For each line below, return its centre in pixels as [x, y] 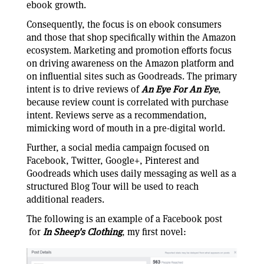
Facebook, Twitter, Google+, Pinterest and [113, 161]
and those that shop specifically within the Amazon [131, 37]
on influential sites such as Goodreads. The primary [132, 76]
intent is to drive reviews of [84, 89]
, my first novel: [154, 232]
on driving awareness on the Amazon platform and [130, 63]
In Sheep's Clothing [82, 232]
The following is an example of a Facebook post [124, 219]
